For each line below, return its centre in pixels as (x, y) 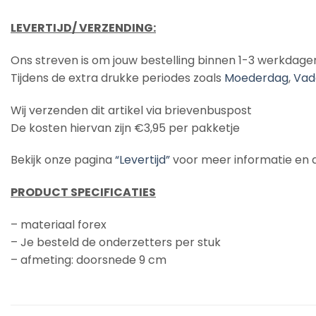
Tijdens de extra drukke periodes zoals (117, 78)
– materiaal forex (59, 224)
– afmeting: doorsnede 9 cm (89, 260)
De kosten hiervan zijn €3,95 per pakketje (125, 128)
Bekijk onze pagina (63, 160)
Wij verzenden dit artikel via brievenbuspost (131, 110)
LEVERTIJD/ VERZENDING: (83, 28)
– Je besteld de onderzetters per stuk (116, 242)
